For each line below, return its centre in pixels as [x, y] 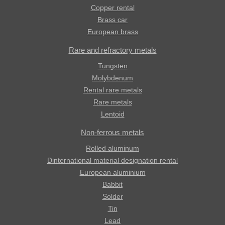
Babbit [113, 184]
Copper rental [113, 8]
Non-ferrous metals [113, 132]
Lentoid [113, 114]
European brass [113, 32]
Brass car [113, 20]
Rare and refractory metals [113, 50]
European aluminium [113, 172]
